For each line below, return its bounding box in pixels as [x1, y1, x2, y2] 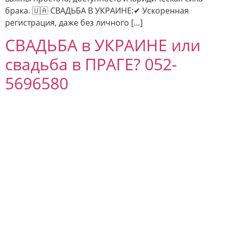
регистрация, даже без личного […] [5, 17, 143, 28]
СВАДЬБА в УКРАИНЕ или [5, 34, 200, 56]
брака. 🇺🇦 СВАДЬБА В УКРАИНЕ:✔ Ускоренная [5, 5, 189, 16]
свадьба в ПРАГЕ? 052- [5, 53, 177, 75]
